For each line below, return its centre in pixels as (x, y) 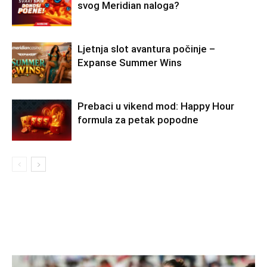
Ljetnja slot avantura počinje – (146, 49)
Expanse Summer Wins (130, 63)
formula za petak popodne (138, 120)
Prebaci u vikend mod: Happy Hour (156, 106)
